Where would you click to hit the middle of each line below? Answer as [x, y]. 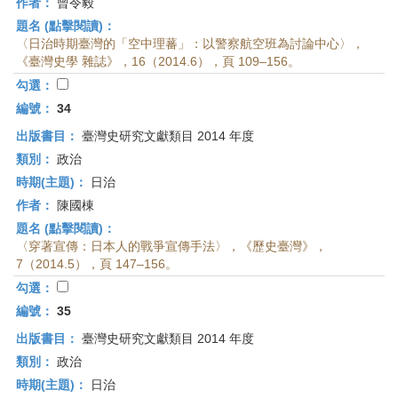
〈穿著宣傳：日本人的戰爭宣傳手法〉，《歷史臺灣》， [171, 246]
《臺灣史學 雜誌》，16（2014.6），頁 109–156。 [158, 61]
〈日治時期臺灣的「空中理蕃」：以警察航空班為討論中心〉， [190, 44]
